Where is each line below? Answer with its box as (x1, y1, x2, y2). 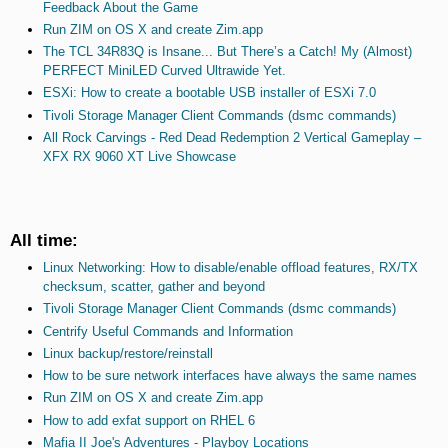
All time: (10, 230, 78, 251)
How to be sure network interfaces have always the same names (42, 368, 417, 384)
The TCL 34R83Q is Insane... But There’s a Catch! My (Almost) (42, 44, 412, 60)
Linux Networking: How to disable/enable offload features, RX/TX (42, 260, 418, 276)
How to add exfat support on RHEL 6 (42, 412, 255, 428)
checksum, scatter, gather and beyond (42, 279, 265, 295)
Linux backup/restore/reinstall (42, 345, 213, 361)
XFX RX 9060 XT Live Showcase (42, 148, 236, 164)
